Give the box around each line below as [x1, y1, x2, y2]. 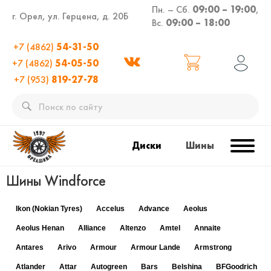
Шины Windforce [6, 171, 106, 190]
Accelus [96, 204, 125, 213]
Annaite [194, 224, 221, 232]
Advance [139, 204, 169, 213]
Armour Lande [131, 243, 180, 252]
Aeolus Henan [16, 224, 64, 232]
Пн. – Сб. [152, 3, 192, 16]
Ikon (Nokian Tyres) [16, 204, 82, 213]
